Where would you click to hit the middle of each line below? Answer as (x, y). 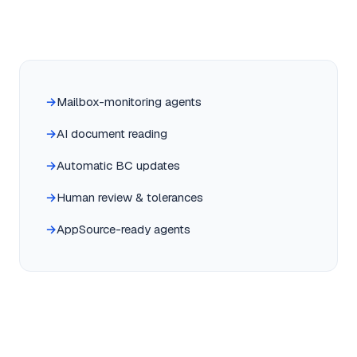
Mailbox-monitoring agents (129, 102)
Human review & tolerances (130, 197)
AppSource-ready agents (124, 229)
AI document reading (112, 133)
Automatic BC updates (118, 165)
